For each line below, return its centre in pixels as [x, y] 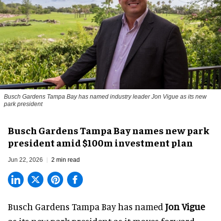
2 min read [66, 160]
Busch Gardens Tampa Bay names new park [109, 130]
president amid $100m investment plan [100, 143]
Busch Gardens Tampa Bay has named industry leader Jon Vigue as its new [105, 97]
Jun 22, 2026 [25, 160]
